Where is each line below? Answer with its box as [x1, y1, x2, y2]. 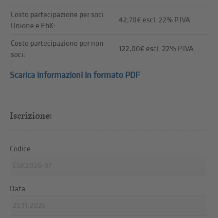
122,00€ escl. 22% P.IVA [118, 44, 194, 54]
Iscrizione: [10, 109, 52, 121]
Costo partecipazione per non [10, 39, 104, 49]
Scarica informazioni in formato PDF [10, 70, 140, 80]
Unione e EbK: [10, 21, 55, 31]
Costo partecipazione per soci [10, 10, 104, 20]
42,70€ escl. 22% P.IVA [118, 16, 190, 25]
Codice [10, 144, 31, 154]
